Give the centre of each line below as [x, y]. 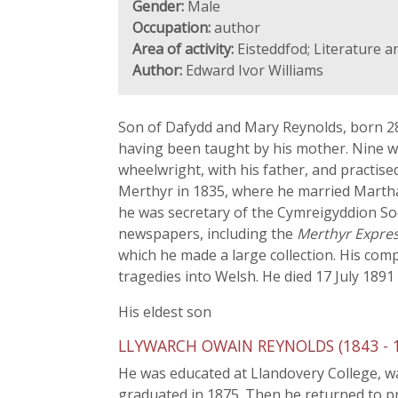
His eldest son [165, 312]
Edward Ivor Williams [253, 70]
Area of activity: [183, 49]
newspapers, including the [207, 234]
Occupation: [171, 28]
